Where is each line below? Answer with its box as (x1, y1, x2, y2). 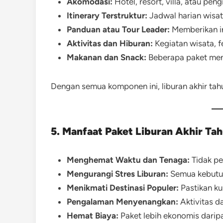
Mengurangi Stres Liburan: (67, 169, 168, 179)
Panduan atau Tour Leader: (67, 24, 170, 34)
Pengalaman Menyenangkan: (67, 197, 178, 207)
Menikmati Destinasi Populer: (67, 183, 179, 193)
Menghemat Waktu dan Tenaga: (67, 155, 190, 165)
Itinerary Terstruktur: (67, 10, 147, 20)
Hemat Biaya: (67, 211, 118, 221)
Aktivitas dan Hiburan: (67, 38, 153, 48)
